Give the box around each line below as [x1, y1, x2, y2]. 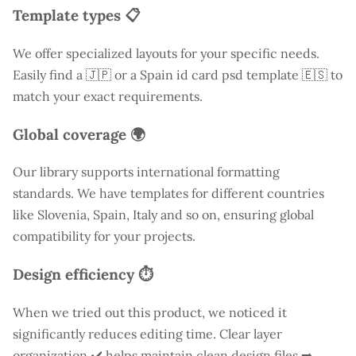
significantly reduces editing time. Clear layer [13, 325, 282, 342]
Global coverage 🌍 [13, 124, 145, 144]
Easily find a [13, 66, 86, 83]
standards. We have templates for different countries [13, 185, 324, 202]
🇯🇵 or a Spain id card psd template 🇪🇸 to [86, 66, 342, 83]
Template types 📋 [13, 6, 141, 25]
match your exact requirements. [13, 87, 203, 104]
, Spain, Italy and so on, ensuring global [87, 207, 314, 223]
